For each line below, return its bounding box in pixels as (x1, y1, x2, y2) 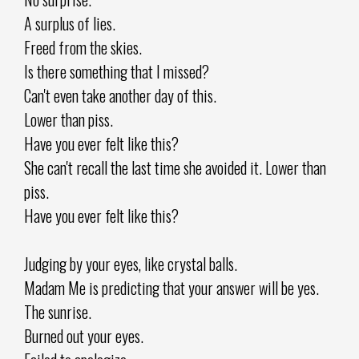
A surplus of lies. (24, 10, 115, 35)
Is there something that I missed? (24, 58, 209, 83)
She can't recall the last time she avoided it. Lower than (24, 155, 326, 179)
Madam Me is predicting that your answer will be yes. (24, 275, 319, 300)
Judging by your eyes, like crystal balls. (24, 251, 237, 276)
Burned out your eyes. (24, 323, 143, 348)
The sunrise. (24, 299, 91, 324)
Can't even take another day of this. (24, 83, 216, 107)
